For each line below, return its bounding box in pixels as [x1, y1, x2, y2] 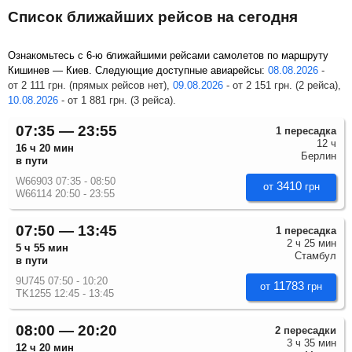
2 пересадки [275, 324, 336, 336]
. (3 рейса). [124, 93, 176, 106]
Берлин [301, 149, 336, 162]
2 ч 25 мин [287, 236, 336, 249]
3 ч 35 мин [287, 336, 336, 349]
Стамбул [295, 249, 336, 262]
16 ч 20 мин [16, 141, 74, 154]
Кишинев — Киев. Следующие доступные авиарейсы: [8, 64, 268, 76]
